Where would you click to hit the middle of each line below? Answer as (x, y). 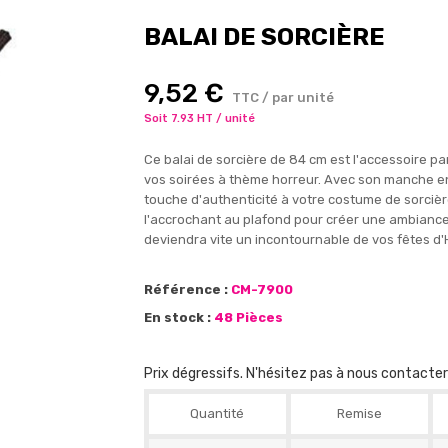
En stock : (177, 317)
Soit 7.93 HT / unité (199, 118)
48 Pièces (248, 317)
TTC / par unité (282, 97)
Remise (359, 413)
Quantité (217, 413)
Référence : (185, 289)
